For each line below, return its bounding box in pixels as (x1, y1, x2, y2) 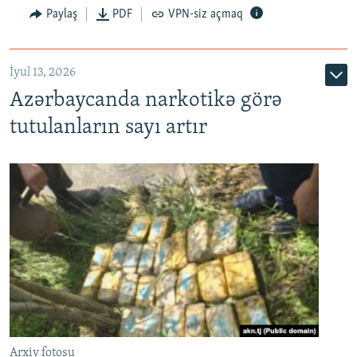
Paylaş (45, 7, 77, 21)
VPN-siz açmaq (167, 7, 243, 21)
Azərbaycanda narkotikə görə (10, 89, 282, 112)
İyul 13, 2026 (10, 65, 76, 79)
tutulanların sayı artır (10, 116, 207, 139)
